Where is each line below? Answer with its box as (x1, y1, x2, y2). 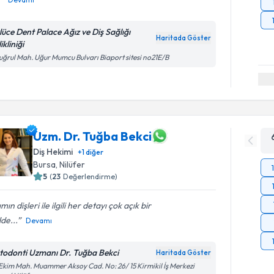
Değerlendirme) (63, 172, 118, 181)
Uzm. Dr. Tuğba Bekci (33, 128, 152, 144)
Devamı (26, 216, 53, 225)
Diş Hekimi (33, 146, 73, 157)
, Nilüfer (56, 159, 86, 170)
